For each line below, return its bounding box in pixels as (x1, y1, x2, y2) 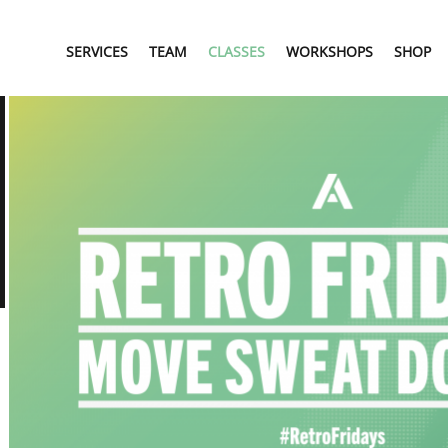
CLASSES (208, 42, 266, 61)
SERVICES (66, 42, 129, 61)
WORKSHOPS (286, 42, 374, 61)
